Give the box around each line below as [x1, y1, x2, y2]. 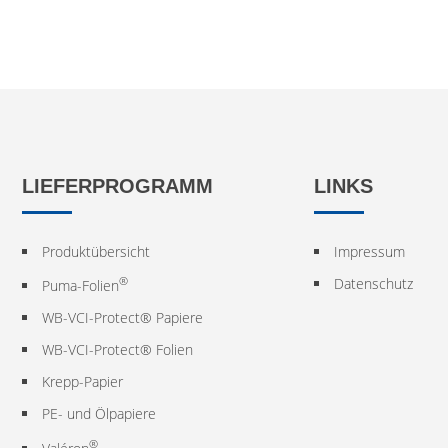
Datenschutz [334, 273, 413, 293]
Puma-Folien [41, 276, 119, 296]
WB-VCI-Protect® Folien [41, 340, 193, 360]
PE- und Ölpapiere [41, 404, 156, 424]
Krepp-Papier [41, 372, 123, 392]
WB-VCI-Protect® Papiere [41, 308, 203, 328]
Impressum [334, 241, 405, 261]
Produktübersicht [41, 241, 150, 261]
